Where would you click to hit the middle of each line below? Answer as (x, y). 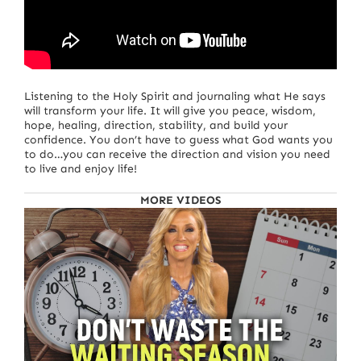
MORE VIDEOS (180, 200)
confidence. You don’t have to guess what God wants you (178, 139)
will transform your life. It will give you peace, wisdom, (170, 110)
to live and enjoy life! (81, 168)
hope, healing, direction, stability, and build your (156, 125)
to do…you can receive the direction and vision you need (177, 154)
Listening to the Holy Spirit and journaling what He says (175, 96)
